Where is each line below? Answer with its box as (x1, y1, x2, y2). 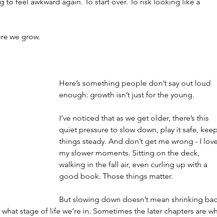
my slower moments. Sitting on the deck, (59, 148, 201, 157)
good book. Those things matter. (59, 171, 173, 181)
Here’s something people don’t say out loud (59, 78, 213, 88)
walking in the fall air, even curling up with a (59, 160, 209, 169)
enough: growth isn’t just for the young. (59, 90, 194, 99)
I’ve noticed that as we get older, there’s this (59, 113, 211, 123)
